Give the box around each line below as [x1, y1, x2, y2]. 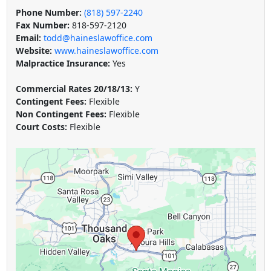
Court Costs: [15, 120, 70, 132]
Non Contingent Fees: [15, 108, 109, 120]
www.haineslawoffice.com [54, 44, 158, 56]
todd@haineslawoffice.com [43, 31, 152, 44]
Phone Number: [15, 6, 82, 18]
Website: [15, 44, 54, 56]
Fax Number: [15, 19, 72, 31]
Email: [15, 31, 44, 44]
